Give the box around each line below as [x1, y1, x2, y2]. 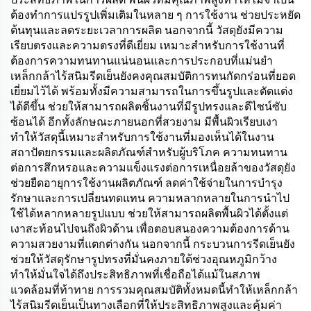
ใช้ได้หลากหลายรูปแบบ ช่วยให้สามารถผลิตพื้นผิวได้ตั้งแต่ [10, 207, 288, 220]
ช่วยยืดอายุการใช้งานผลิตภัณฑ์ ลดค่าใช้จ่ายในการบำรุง [10, 176, 283, 190]
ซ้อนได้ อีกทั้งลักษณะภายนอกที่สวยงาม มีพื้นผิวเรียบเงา [10, 115, 278, 128]
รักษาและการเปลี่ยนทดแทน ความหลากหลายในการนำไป [10, 192, 289, 205]
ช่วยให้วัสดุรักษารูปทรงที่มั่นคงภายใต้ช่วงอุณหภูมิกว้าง [10, 253, 277, 266]
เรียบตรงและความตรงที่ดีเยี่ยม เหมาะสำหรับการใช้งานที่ [10, 39, 285, 52]
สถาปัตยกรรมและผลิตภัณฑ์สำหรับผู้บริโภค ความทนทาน [10, 146, 287, 159]
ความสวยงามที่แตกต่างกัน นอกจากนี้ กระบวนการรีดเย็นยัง [10, 237, 295, 251]
